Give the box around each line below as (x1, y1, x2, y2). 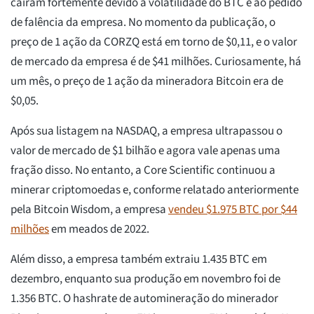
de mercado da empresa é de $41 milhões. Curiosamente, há (11, 53, 301, 71)
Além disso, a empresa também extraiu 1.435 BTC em (11, 251, 267, 268)
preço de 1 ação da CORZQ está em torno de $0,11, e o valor (11, 34, 297, 51)
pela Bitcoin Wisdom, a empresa (11, 201, 168, 219)
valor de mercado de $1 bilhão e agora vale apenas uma (11, 142, 280, 160)
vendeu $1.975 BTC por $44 (168, 201, 297, 219)
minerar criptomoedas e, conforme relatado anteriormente (11, 182, 299, 199)
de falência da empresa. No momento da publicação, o (11, 14, 275, 32)
